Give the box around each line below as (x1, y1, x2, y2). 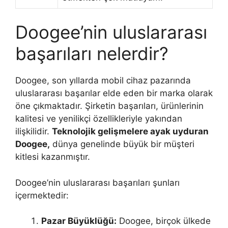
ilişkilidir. (15, 126, 52, 136)
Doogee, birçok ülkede (117, 216, 211, 226)
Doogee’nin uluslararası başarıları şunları (15, 177, 180, 188)
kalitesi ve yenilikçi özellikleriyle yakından (15, 113, 182, 124)
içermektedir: (15, 190, 69, 201)
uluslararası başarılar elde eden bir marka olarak (15, 88, 213, 98)
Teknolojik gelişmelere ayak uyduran (52, 126, 209, 136)
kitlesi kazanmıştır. (15, 152, 90, 162)
